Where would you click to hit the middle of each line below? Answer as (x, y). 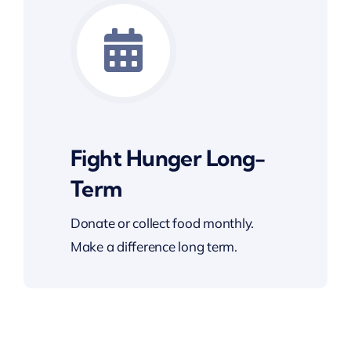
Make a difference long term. (154, 247)
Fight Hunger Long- (168, 158)
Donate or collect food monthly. (162, 223)
